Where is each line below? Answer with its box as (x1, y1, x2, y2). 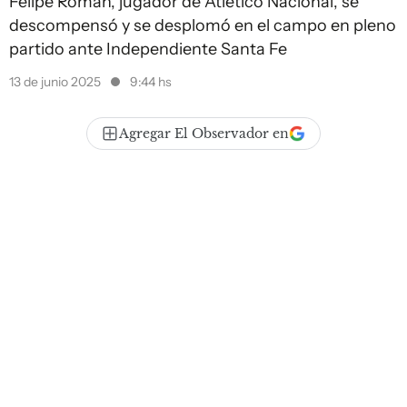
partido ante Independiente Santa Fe (9, 39, 287, 59)
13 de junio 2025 (9, 74, 104, 90)
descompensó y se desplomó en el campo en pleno (9, 15, 396, 35)
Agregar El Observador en (119, 125, 289, 142)
